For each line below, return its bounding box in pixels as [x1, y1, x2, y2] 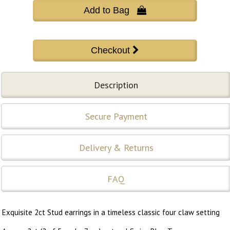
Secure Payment [85, 110, 147, 122]
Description [94, 79, 138, 91]
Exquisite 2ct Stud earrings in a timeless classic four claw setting [2, 207, 220, 217]
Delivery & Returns [79, 141, 154, 154]
